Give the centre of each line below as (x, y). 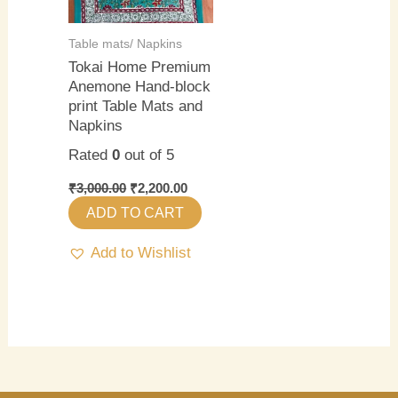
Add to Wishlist (141, 252)
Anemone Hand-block (140, 86)
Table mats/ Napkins (126, 43)
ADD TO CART (135, 212)
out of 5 (147, 155)
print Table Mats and (136, 106)
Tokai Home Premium (140, 67)
